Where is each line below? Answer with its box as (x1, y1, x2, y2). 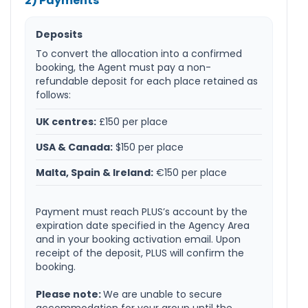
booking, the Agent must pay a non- (36, 60, 211, 75)
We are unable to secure (103, 287, 222, 302)
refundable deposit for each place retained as (36, 74, 258, 89)
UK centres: (36, 115, 96, 129)
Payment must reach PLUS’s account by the (36, 205, 247, 219)
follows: (36, 88, 71, 102)
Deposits (36, 27, 82, 42)
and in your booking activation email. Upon (36, 232, 241, 247)
